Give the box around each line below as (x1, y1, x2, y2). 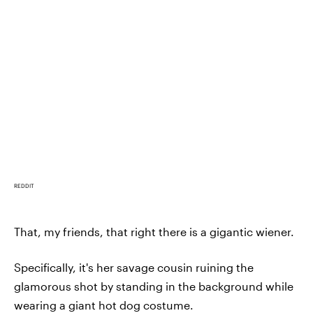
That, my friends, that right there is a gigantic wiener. (14, 225, 294, 239)
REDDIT (14, 182, 34, 190)
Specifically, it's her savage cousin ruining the (14, 261, 254, 275)
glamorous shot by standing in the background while (14, 279, 293, 293)
